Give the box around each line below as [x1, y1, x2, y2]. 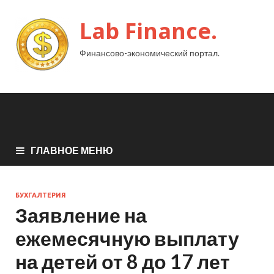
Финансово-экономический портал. [80, 48, 220, 58]
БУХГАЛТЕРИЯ [15, 191, 66, 199]
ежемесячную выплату [15, 226, 239, 250]
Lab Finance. [80, 16, 217, 46]
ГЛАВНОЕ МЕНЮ [31, 144, 113, 156]
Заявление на [15, 202, 147, 227]
